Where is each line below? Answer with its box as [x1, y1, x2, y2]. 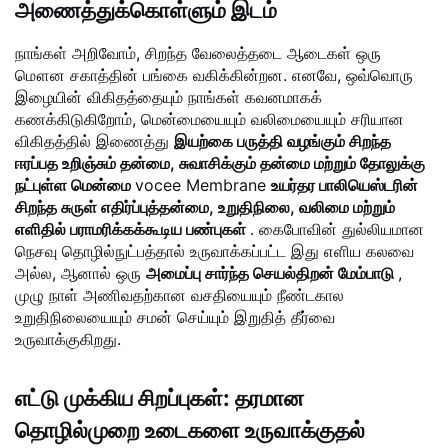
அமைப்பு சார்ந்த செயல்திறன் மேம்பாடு [146, 263, 398, 284]
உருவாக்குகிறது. [15, 329, 121, 350]
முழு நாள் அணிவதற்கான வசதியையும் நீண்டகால [15, 285, 344, 306]
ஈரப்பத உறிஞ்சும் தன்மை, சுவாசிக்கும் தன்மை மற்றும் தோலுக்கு [15, 153, 425, 174]
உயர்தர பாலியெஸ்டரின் [271, 175, 418, 196]
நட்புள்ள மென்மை [15, 175, 135, 196]
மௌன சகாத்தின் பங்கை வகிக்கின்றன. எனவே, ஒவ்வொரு [15, 65, 413, 86]
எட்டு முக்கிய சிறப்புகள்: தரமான [15, 385, 304, 412]
